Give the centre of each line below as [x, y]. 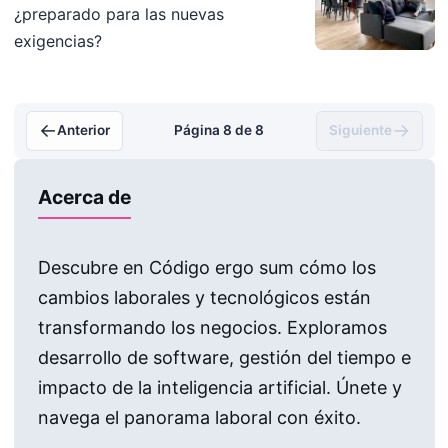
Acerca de [84, 196]
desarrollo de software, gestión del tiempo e [224, 357]
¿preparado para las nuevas [118, 13]
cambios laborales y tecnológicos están [204, 297]
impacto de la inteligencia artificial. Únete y [219, 387]
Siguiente [360, 130]
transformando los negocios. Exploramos [212, 327]
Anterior [83, 130]
